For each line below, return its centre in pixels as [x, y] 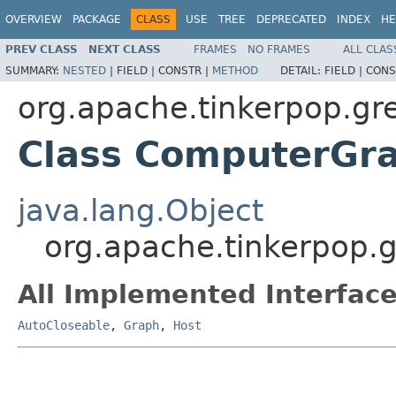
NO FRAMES [279, 49]
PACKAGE [97, 19]
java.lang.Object [141, 210]
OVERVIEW [34, 19]
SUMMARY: [34, 70]
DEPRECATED [291, 19]
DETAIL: [302, 70]
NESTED [84, 70]
